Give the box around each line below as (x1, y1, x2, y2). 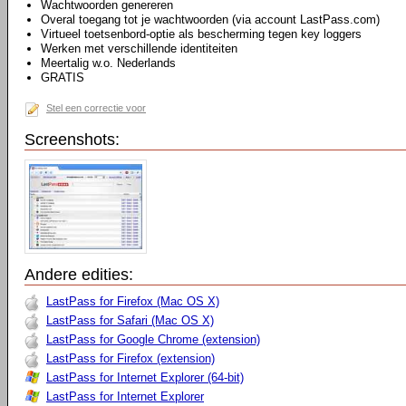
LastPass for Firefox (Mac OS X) (46, 295, 219, 308)
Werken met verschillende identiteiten (41, 42, 237, 55)
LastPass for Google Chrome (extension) (46, 333, 260, 346)
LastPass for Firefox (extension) (46, 352, 215, 365)
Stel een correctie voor (46, 102, 146, 113)
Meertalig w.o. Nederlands (41, 56, 176, 70)
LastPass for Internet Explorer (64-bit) (46, 371, 244, 384)
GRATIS (41, 71, 84, 84)
